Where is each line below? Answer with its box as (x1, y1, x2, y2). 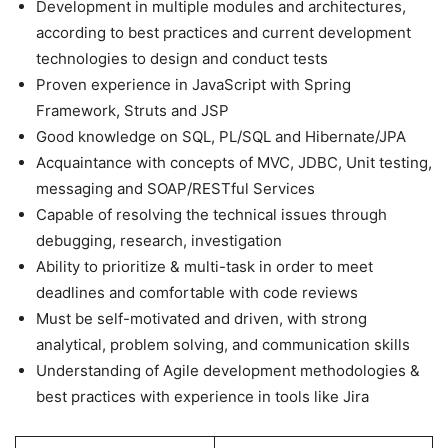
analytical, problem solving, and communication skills (36, 334, 410, 354)
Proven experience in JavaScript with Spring (36, 74, 351, 94)
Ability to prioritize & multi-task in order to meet (36, 256, 373, 276)
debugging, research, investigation (36, 230, 282, 250)
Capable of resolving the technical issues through (36, 204, 387, 224)
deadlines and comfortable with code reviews (36, 282, 358, 302)
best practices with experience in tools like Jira (36, 386, 369, 406)
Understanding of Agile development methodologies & (36, 360, 420, 380)
